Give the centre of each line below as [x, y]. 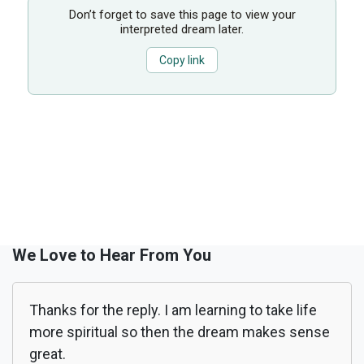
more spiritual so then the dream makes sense [180, 332]
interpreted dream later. [182, 29]
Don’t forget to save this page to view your [182, 14]
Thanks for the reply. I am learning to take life [173, 310]
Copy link [182, 61]
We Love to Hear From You [112, 256]
